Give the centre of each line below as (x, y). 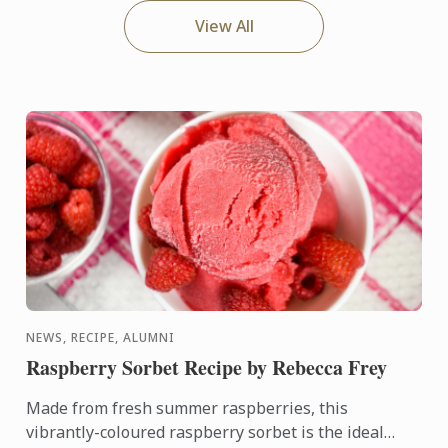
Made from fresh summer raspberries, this (187, 408)
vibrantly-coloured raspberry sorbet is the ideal (205, 432)
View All (224, 26)
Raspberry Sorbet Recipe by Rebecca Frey (207, 368)
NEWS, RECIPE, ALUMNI (101, 338)
